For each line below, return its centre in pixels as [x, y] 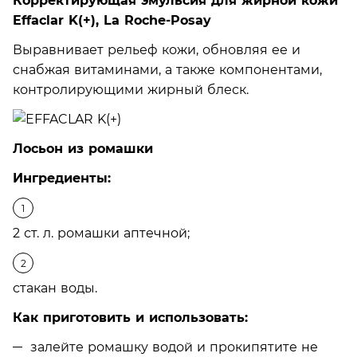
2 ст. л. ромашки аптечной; [101, 233]
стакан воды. [55, 288]
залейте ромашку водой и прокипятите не [174, 347]
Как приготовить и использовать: [130, 317]
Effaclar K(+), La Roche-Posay [112, 20]
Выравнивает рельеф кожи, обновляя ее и [157, 49]
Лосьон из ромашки [83, 148]
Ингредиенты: [62, 178]
